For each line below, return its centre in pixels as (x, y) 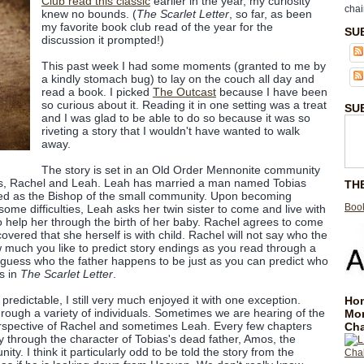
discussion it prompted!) (102, 40)
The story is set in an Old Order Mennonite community (180, 170)
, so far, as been (270, 14)
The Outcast (184, 92)
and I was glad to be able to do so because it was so (175, 118)
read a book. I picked (97, 92)
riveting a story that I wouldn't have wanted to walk (170, 131)
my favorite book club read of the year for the (157, 27)
